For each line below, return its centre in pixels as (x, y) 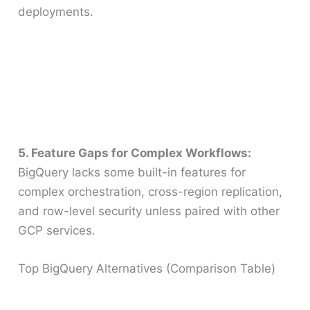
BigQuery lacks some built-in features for (132, 172)
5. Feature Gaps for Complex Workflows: (135, 153)
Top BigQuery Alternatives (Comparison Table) (147, 268)
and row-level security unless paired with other (149, 211)
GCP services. (57, 230)
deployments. (56, 12)
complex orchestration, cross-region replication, (151, 191)
